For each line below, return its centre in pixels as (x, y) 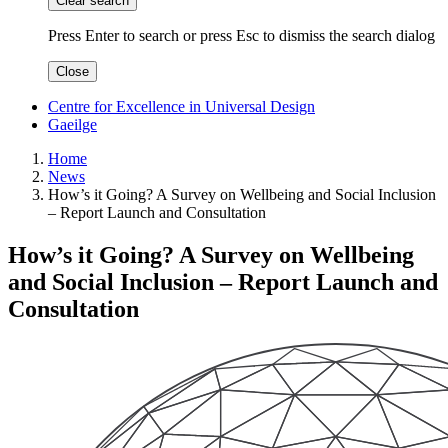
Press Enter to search (113, 36)
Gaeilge (72, 125)
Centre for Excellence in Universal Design (181, 107)
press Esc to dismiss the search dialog (317, 36)
